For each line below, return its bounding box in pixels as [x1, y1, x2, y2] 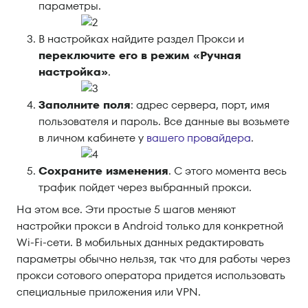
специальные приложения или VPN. [16, 284, 201, 300]
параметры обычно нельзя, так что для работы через [16, 251, 290, 267]
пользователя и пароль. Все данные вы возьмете [38, 113, 289, 129]
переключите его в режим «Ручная [38, 47, 241, 63]
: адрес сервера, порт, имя [131, 97, 269, 113]
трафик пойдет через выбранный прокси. [38, 179, 252, 195]
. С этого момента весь [168, 163, 287, 179]
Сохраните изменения [38, 163, 168, 179]
